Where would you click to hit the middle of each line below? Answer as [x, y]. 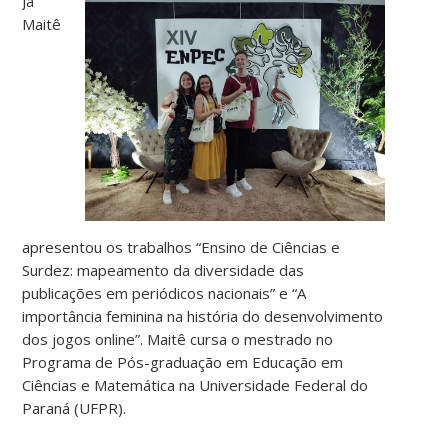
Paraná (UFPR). [74, 407]
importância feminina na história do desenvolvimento [203, 315]
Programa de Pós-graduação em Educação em [183, 361]
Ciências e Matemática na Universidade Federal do [195, 384]
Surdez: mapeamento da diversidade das [163, 269]
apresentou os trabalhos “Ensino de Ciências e [181, 246]
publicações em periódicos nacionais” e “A [164, 292]
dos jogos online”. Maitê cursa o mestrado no [178, 338]
